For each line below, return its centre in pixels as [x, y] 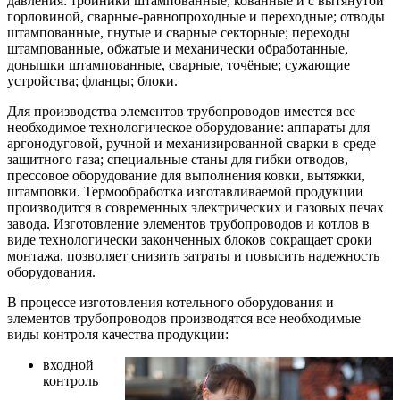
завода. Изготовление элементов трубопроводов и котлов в [188, 224]
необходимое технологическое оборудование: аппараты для [188, 127]
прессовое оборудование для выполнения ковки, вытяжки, [186, 175]
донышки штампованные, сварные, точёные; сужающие [179, 65]
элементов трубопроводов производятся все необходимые [184, 318]
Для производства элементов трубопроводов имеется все [181, 111]
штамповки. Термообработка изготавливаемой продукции [185, 192]
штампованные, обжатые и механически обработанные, [178, 49]
